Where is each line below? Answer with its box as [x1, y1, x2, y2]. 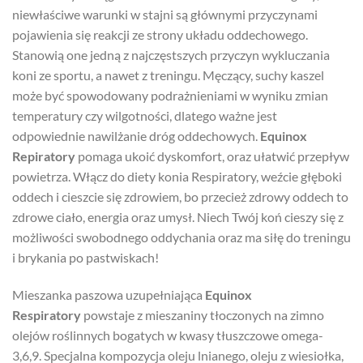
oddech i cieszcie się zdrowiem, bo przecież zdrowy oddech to [12, 188, 348, 204]
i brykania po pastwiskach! [12, 249, 159, 265]
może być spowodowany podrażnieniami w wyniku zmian [12, 87, 328, 103]
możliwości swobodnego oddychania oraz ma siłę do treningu [12, 228, 351, 245]
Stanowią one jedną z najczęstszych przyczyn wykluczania [12, 46, 330, 62]
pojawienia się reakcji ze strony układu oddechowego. [12, 26, 308, 42]
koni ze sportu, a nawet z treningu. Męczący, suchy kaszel [12, 66, 324, 83]
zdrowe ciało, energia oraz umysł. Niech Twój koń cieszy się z [12, 208, 344, 224]
